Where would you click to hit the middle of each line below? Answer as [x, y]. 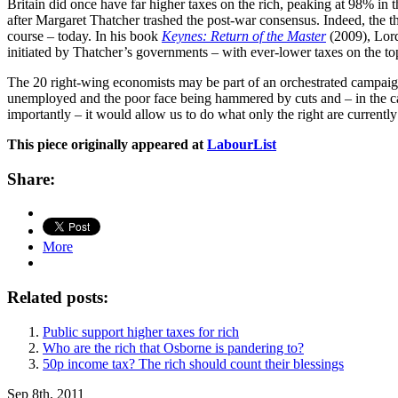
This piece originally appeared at [107, 144]
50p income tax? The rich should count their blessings [193, 363]
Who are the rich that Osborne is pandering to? [173, 347]
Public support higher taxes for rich [141, 331]
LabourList [242, 144]
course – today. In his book [84, 36]
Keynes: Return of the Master [244, 36]
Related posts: [58, 298]
